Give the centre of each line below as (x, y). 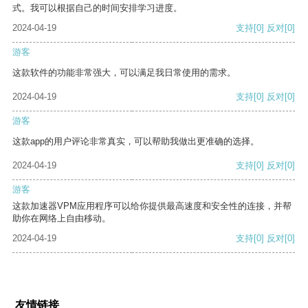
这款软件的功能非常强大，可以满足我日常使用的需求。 (124, 73)
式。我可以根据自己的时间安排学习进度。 (97, 8)
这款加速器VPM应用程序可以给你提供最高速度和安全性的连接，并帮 (152, 206)
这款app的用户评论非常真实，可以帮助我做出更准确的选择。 (136, 142)
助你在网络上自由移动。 (62, 219)
